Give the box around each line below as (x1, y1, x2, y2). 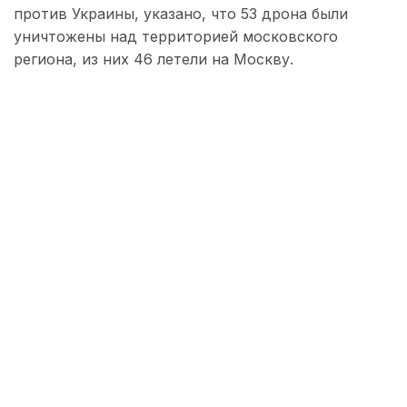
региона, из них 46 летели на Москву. (14, 50, 293, 69)
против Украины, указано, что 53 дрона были (14, 5, 348, 24)
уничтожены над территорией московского (14, 27, 338, 46)
